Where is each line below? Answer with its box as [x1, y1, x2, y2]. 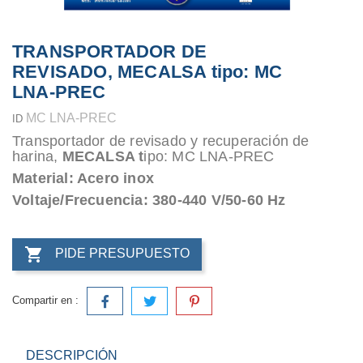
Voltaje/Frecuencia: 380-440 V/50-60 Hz [12, 191, 286, 208]
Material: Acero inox [12, 169, 154, 186]
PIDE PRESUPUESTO [55, 246, 190, 261]
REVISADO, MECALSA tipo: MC [12, 61, 283, 82]
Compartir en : [12, 293, 79, 306]
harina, [12, 147, 62, 164]
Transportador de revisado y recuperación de [12, 132, 310, 149]
